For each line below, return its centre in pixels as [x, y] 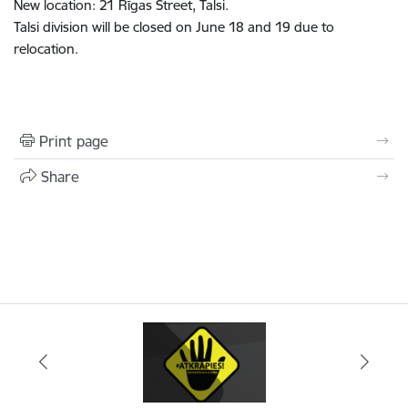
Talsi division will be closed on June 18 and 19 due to [174, 26]
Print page [74, 141]
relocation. [46, 48]
